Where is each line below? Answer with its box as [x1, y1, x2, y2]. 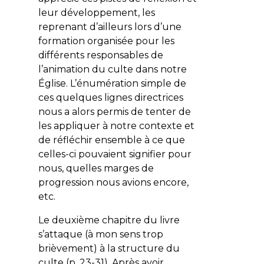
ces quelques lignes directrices [38, 91, 183, 103]
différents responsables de [38, 49, 163, 61]
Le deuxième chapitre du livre [38, 214, 180, 226]
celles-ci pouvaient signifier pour [38, 148, 192, 160]
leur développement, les [38, 6, 155, 18]
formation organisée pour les [38, 35, 174, 47]
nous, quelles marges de [38, 162, 154, 174]
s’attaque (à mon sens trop [38, 228, 163, 240]
